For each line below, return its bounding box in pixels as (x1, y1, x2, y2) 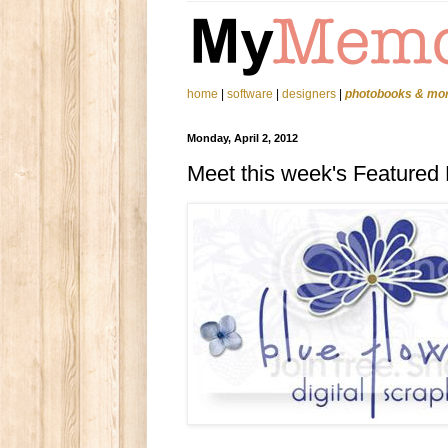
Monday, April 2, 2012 (187, 132, 298, 144)
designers (282, 87, 336, 101)
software (227, 87, 273, 101)
